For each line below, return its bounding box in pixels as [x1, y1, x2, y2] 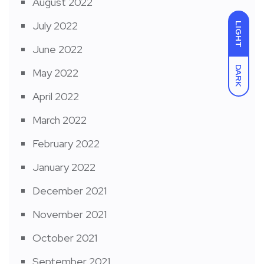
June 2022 [32, 42, 82, 57]
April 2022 [32, 90, 79, 104]
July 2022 [32, 19, 78, 33]
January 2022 [32, 160, 95, 174]
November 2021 [32, 207, 107, 222]
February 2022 [32, 137, 100, 151]
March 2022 [32, 113, 87, 127]
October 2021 [32, 231, 97, 245]
